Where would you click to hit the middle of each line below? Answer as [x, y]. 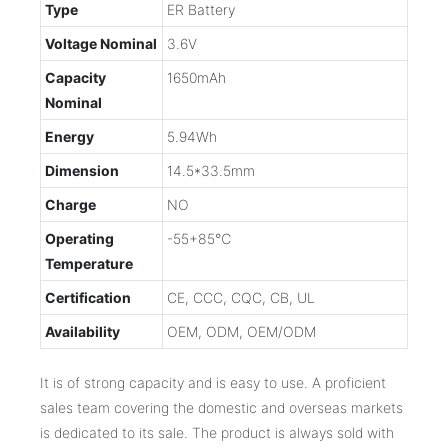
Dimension [82, 171]
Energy [69, 137]
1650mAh [196, 78]
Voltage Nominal [101, 44]
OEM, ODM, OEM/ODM [241, 332]
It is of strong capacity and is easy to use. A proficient [213, 383]
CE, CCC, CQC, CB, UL [241, 298]
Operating [79, 239]
